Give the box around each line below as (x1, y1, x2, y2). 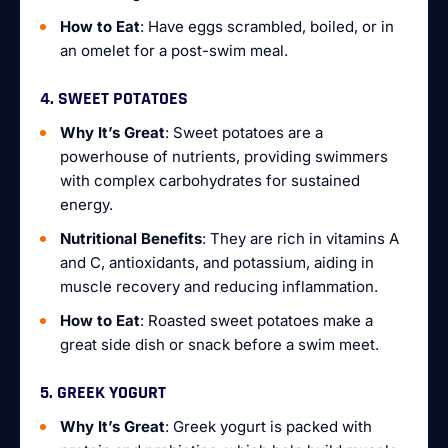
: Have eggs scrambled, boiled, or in (140, 17, 394, 36)
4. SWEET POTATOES (40, 87, 188, 110)
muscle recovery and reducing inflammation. (60, 277, 378, 296)
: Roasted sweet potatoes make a (140, 311, 373, 330)
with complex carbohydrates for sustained (60, 171, 360, 190)
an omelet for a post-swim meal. (60, 41, 288, 60)
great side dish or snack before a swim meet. (60, 335, 379, 354)
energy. (60, 195, 113, 214)
